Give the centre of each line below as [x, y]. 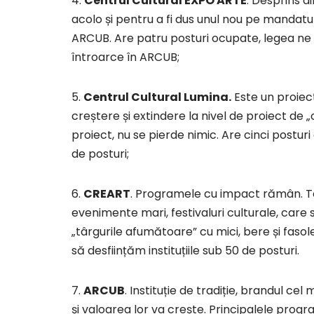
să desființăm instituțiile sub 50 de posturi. [185, 251]
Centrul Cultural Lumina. [157, 97]
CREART [107, 194]
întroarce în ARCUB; [125, 57]
